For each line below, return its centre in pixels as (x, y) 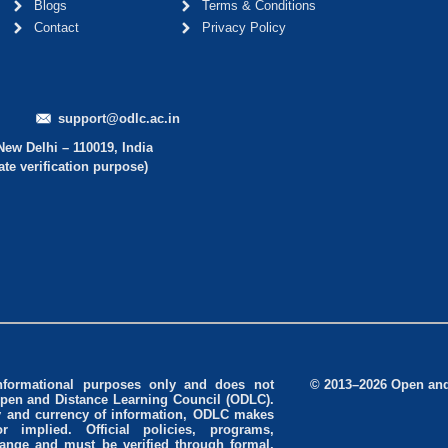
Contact (57, 28)
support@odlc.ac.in (119, 119)
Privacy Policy (243, 28)
